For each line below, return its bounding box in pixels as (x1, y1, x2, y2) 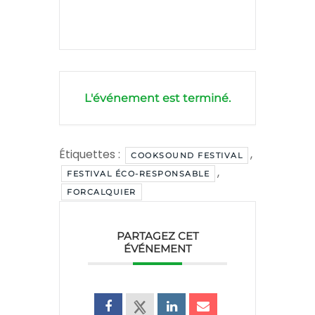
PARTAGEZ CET (116, 229, 199, 243)
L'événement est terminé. (84, 91, 231, 105)
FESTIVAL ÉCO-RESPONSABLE (67, 169, 210, 179)
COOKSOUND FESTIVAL (131, 150, 243, 161)
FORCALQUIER (67, 187, 136, 198)
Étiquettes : (59, 146, 123, 163)
